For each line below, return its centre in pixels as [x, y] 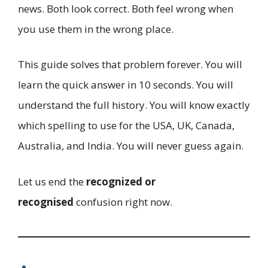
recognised [46, 202]
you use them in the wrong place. [96, 29]
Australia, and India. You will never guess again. [131, 146]
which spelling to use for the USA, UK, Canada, [126, 126]
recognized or [121, 181]
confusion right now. [123, 202]
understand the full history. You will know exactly [134, 105]
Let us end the [52, 181]
